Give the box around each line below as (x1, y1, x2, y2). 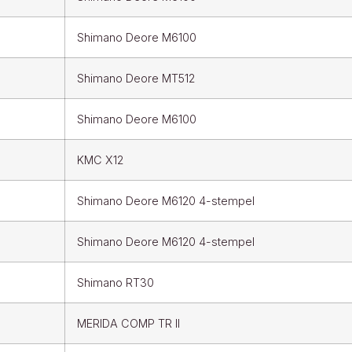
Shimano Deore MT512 (76, 71, 195, 85)
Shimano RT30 (76, 275, 154, 289)
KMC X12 (76, 152, 123, 167)
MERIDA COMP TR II (76, 316, 180, 330)
